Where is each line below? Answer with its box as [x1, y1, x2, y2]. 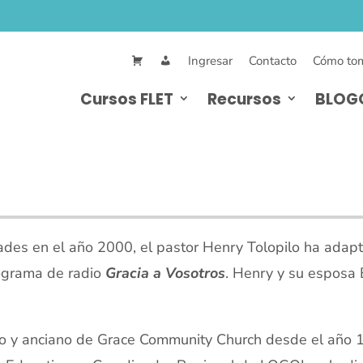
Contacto [249, 53, 297, 69]
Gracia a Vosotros [105, 263, 225, 283]
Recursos [207, 88, 281, 110]
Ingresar [188, 53, 233, 69]
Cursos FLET [80, 88, 173, 110]
